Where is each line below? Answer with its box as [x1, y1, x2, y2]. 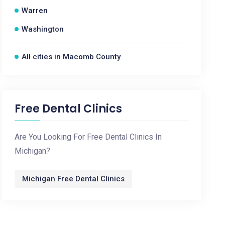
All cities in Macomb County [22, 52, 121, 61]
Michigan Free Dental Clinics [22, 174, 125, 183]
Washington [22, 25, 64, 34]
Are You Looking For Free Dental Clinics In [15, 132, 162, 142]
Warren [22, 6, 48, 15]
